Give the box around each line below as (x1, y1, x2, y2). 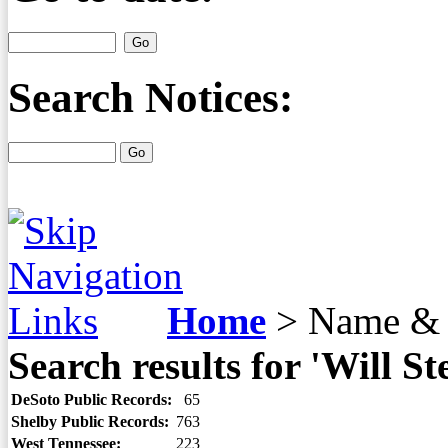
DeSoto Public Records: (11, 391, 172, 408)
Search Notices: (8, 74, 293, 122)
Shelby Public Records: (11, 413, 169, 430)
